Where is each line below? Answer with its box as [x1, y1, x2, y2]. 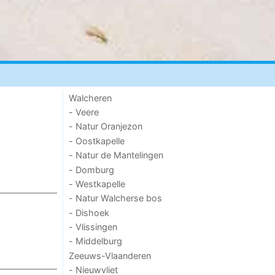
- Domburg [69, 164, 115, 175]
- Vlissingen [69, 222, 118, 233]
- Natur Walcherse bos [69, 193, 163, 204]
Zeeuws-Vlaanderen [69, 250, 152, 261]
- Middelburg [69, 236, 123, 247]
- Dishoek [69, 207, 110, 218]
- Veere [69, 107, 99, 118]
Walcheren [69, 92, 112, 103]
